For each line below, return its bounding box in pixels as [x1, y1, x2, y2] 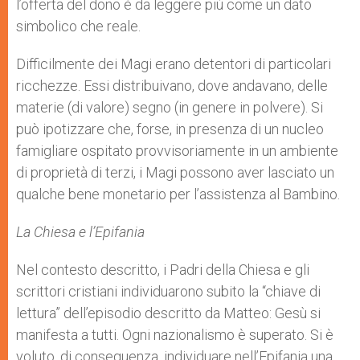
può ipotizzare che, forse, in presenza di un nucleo [16, 121, 324, 138]
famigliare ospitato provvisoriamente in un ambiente [16, 142, 338, 160]
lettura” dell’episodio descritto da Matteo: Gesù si [16, 305, 321, 322]
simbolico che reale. [16, 18, 141, 35]
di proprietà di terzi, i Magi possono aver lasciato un [16, 164, 334, 182]
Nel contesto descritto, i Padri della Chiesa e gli [16, 261, 309, 279]
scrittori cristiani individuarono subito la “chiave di [16, 283, 321, 301]
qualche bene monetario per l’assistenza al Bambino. [16, 186, 340, 203]
